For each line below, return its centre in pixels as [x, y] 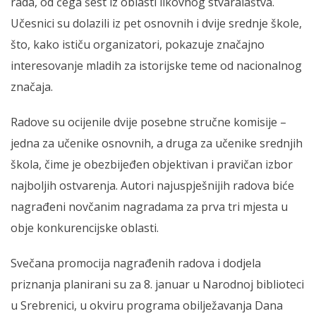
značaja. [32, 87]
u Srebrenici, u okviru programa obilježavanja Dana [147, 306]
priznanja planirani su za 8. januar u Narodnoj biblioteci [157, 285]
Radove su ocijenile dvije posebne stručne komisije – [148, 122]
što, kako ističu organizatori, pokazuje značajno [138, 45]
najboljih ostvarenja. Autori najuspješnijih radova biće [152, 186]
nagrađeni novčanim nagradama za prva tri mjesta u [149, 207]
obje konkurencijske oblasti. [85, 228]
